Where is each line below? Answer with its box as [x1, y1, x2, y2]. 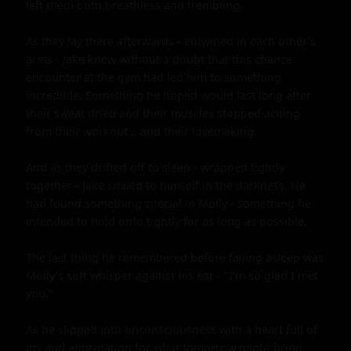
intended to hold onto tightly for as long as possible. [26, 213, 307, 229]
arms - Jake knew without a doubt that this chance [26, 51, 292, 67]
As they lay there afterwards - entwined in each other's [26, 33, 316, 49]
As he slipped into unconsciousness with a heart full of [26, 321, 317, 337]
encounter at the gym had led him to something [26, 69, 281, 85]
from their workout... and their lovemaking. [26, 123, 257, 139]
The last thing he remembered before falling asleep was [26, 249, 324, 265]
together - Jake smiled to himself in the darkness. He [26, 177, 306, 193]
